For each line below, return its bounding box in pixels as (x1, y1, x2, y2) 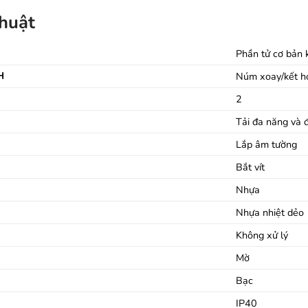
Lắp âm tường (236, 137, 298, 151)
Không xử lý (236, 228, 289, 242)
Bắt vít (236, 159, 265, 174)
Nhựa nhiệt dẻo (236, 205, 305, 219)
